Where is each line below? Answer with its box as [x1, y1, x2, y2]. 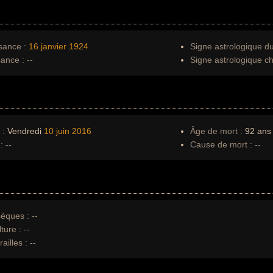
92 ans [243, 126, 271, 136]
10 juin [44, 126, 69, 136]
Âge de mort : [190, 126, 243, 136]
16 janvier [29, 41, 66, 51]
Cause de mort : [190, 140, 252, 149]
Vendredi [5, 126, 44, 136]
